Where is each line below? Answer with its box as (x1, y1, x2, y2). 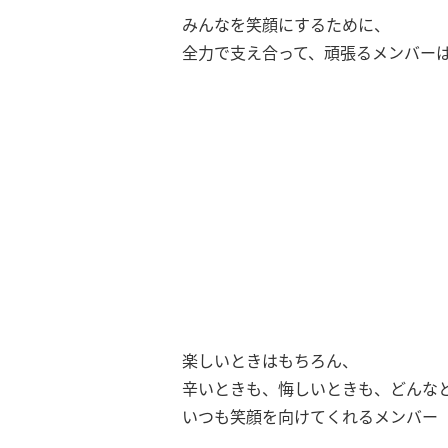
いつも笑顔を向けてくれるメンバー (182, 406, 438, 428)
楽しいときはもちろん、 (182, 350, 358, 372)
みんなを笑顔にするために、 (182, 14, 390, 36)
